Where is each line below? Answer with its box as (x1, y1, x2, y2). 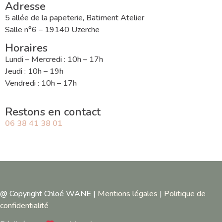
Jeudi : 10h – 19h (5, 66, 63, 77)
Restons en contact (5, 104, 101, 119)
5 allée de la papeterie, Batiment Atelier (5, 12, 144, 24)
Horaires (5, 41, 48, 56)
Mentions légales (98, 188, 158, 199)
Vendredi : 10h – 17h (5, 78, 77, 89)
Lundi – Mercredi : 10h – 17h (5, 54, 103, 65)
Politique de (164, 188, 206, 199)
